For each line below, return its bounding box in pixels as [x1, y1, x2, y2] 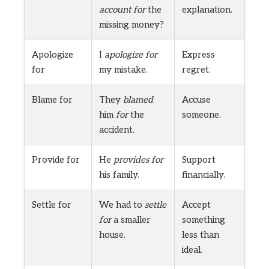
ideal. [182, 244, 202, 256]
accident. [99, 124, 134, 136]
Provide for [32, 154, 80, 166]
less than [182, 229, 219, 241]
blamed [123, 94, 153, 106]
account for [99, 4, 145, 16]
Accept [182, 199, 211, 211]
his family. [99, 169, 139, 181]
